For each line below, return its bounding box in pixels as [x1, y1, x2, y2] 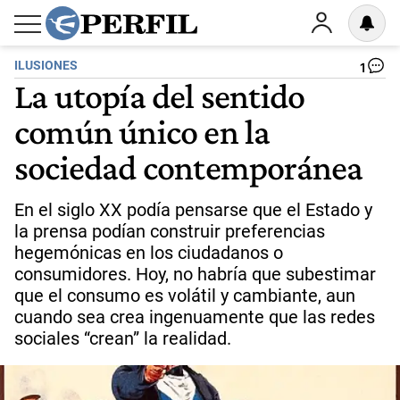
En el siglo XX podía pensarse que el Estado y [14, 199, 372, 221]
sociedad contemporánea [14, 146, 363, 187]
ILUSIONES [14, 58, 78, 73]
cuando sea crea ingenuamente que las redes [14, 306, 375, 328]
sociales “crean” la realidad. [14, 328, 231, 349]
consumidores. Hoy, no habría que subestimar [14, 263, 376, 285]
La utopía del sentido [14, 75, 305, 116]
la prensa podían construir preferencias [14, 221, 325, 242]
